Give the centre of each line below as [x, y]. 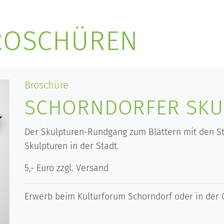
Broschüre [46, 85]
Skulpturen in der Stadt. [72, 146]
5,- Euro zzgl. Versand [66, 168]
